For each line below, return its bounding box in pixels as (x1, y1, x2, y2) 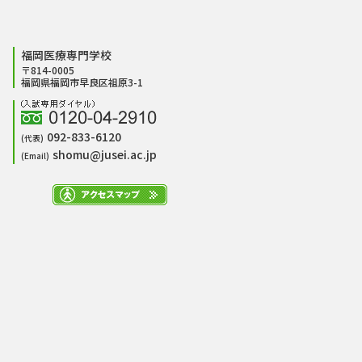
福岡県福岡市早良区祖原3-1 (21, 74, 143, 89)
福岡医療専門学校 (21, 46, 112, 63)
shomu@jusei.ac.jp (53, 145, 157, 162)
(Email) (21, 149, 53, 162)
